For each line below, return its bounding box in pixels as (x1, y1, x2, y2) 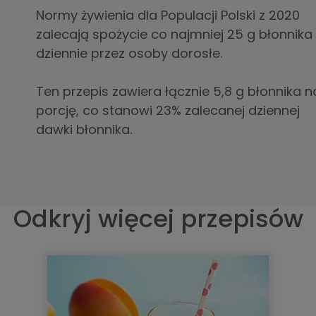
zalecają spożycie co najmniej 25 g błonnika (35, 25, 312, 43)
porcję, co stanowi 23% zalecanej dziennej (35, 101, 300, 119)
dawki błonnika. (35, 120, 132, 138)
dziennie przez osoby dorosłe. (35, 44, 222, 62)
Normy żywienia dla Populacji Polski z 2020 (35, 6, 300, 24)
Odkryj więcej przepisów (13, 202, 303, 236)
